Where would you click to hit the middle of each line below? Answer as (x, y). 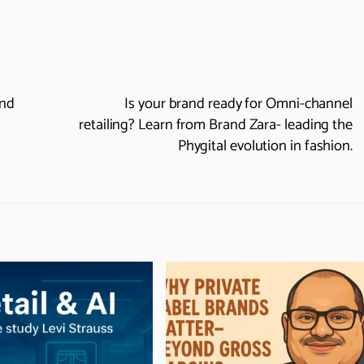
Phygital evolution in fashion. (265, 146)
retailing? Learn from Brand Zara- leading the (216, 125)
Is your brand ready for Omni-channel (238, 104)
